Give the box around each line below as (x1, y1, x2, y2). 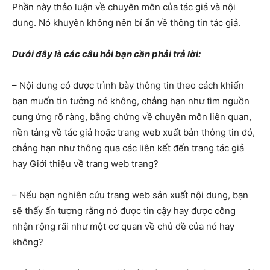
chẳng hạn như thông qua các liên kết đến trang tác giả (12, 142, 244, 154)
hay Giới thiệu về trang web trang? (12, 158, 159, 169)
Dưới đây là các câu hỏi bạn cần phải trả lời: (12, 48, 201, 60)
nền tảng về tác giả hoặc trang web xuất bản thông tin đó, (12, 127, 255, 138)
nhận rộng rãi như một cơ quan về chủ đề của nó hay (12, 221, 234, 232)
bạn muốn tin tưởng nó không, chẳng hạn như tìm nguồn (12, 95, 250, 107)
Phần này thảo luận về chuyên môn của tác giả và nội (12, 1, 236, 13)
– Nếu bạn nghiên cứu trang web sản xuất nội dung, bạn (12, 189, 248, 201)
